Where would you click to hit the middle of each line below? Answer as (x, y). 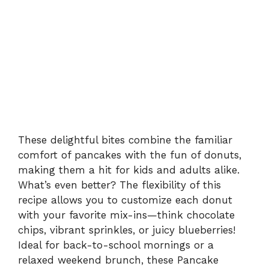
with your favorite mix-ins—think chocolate (126, 215)
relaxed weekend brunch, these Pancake (118, 260)
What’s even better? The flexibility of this (119, 185)
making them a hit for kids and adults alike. (129, 170)
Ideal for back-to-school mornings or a (116, 245)
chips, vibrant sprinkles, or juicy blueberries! (127, 230)
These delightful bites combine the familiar (125, 140)
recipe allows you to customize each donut (125, 200)
